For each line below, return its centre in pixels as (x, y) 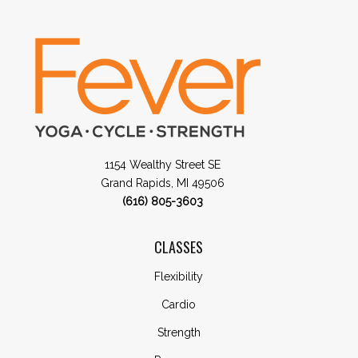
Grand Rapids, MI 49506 (163, 183)
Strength (179, 332)
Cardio (179, 304)
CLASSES (179, 247)
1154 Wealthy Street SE (163, 165)
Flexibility (179, 276)
